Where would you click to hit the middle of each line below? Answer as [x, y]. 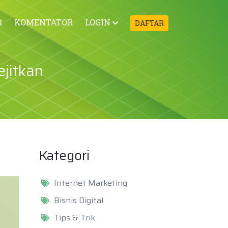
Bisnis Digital [79, 200]
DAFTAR [149, 23]
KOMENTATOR [44, 22]
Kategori [64, 155]
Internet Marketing [91, 183]
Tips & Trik [75, 218]
